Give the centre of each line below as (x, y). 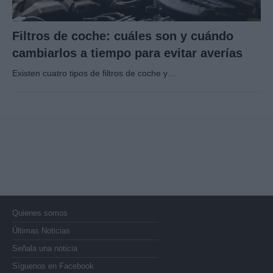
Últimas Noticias (41, 231)
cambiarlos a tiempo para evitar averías (127, 53)
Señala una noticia (45, 249)
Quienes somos (40, 213)
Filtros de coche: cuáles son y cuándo (123, 36)
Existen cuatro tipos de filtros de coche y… (94, 73)
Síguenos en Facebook (53, 266)
